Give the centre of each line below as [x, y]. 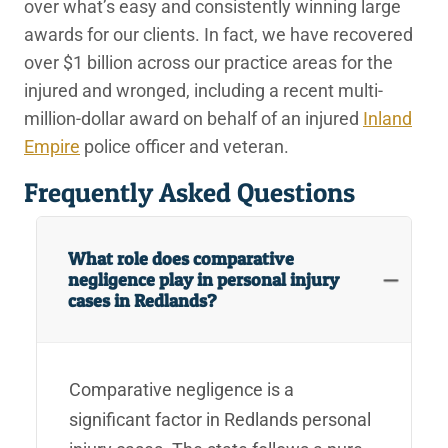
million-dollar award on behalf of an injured [193, 118]
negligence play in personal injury [204, 279]
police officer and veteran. [184, 146]
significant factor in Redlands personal [220, 419]
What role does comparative [181, 258]
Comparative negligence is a [181, 389]
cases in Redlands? [143, 300]
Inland [387, 118]
